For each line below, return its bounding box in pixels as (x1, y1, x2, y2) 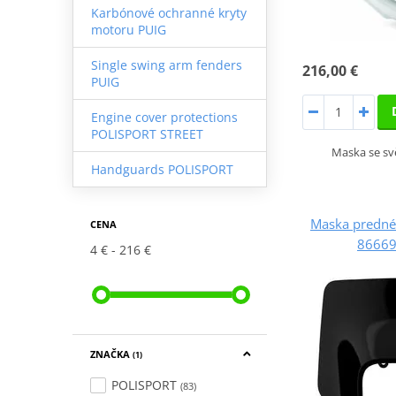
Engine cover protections (90, 108, 238, 126)
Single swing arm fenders (90, 56, 242, 73)
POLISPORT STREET (90, 125, 203, 142)
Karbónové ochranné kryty (90, 4, 247, 21)
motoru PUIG (90, 20, 166, 38)
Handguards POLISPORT (90, 160, 233, 178)
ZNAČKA (89, 346, 133, 361)
